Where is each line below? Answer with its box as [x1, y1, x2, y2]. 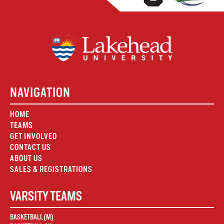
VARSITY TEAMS [10, 188, 82, 204]
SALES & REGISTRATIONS [10, 164, 92, 174]
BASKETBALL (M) [10, 213, 53, 221]
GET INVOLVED [10, 131, 57, 141]
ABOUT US [10, 153, 42, 163]
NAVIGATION [10, 85, 70, 100]
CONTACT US [10, 142, 51, 152]
